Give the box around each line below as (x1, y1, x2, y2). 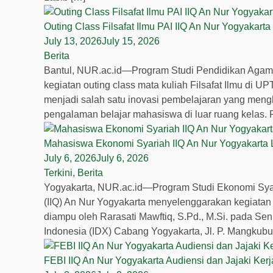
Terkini (44, 168, 73, 178)
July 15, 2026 (102, 36, 160, 46)
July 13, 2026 (44, 36, 102, 46)
